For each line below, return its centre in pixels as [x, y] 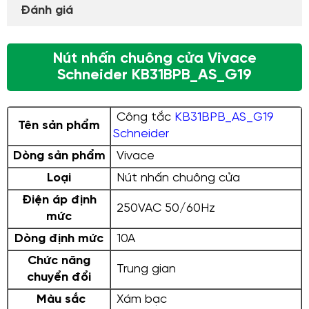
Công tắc [144, 118]
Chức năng [59, 261]
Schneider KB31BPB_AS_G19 [154, 75]
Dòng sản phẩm [59, 157]
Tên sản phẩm [59, 126]
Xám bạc [140, 300]
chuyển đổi [59, 278]
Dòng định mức [59, 239]
